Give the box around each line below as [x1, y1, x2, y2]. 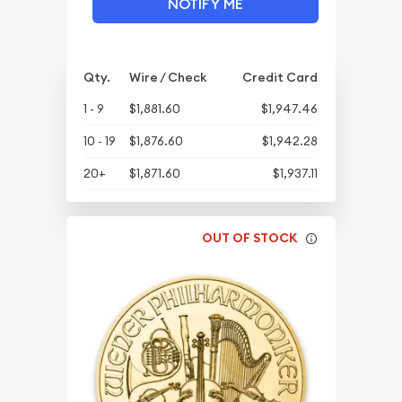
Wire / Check [129, 68, 207, 85]
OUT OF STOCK [202, 230, 299, 247]
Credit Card [242, 68, 319, 85]
